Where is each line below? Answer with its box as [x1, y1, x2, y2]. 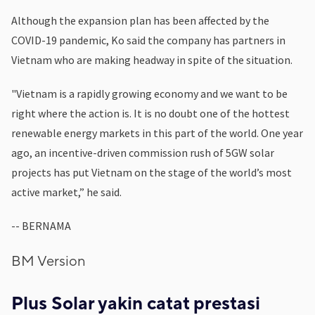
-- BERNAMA [11, 218, 71, 233]
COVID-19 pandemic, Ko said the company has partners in [11, 32, 285, 47]
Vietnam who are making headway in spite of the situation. [11, 52, 292, 67]
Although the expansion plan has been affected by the [11, 13, 269, 27]
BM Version [11, 252, 86, 271]
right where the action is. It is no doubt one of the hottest [11, 105, 290, 120]
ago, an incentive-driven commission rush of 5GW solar [11, 145, 274, 160]
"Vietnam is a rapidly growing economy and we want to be [11, 86, 288, 101]
